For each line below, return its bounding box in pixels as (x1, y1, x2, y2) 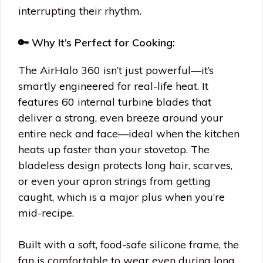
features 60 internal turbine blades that (18, 95, 211, 109)
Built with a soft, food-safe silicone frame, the (18, 238, 239, 252)
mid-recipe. (18, 206, 74, 220)
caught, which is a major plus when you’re (18, 190, 225, 204)
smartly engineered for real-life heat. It (18, 79, 208, 93)
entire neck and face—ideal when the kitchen (18, 127, 240, 141)
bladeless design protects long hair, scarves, (18, 159, 232, 173)
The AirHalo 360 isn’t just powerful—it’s (18, 63, 214, 77)
